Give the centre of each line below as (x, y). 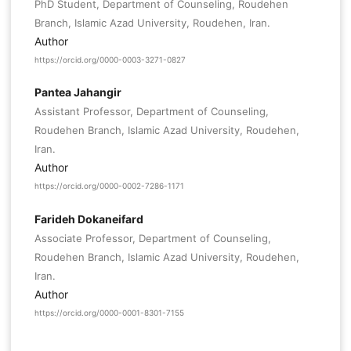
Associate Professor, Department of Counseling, (152, 238)
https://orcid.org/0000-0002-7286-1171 (109, 186)
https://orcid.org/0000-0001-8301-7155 (109, 313)
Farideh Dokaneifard (89, 219)
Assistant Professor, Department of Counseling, (151, 112)
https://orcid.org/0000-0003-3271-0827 (110, 60)
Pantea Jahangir (78, 92)
